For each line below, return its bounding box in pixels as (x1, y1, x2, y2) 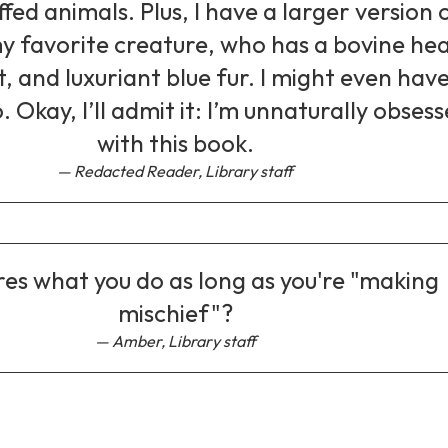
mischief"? (117, 297, 233, 328)
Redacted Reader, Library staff (74, 160, 294, 181)
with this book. (96, 127, 254, 158)
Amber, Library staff (111, 330, 256, 351)
